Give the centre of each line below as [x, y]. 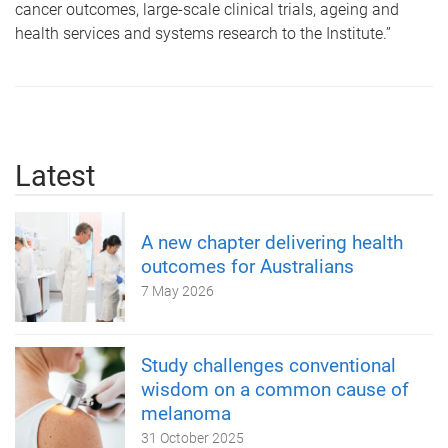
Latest [55, 175]
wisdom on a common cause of [275, 389]
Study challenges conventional [268, 365]
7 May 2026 [177, 290]
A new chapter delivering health [272, 242]
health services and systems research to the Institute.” [203, 33]
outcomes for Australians [247, 266]
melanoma [186, 413]
